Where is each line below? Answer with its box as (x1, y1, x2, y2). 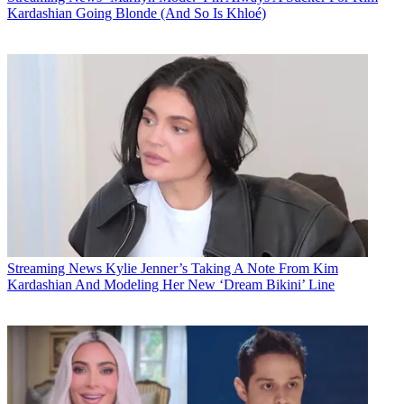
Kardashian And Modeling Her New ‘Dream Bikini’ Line (7, 276, 335, 292)
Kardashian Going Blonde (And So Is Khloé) (7, 5, 266, 21)
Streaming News (7, 260, 102, 276)
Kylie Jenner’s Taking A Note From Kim (106, 260, 338, 276)
